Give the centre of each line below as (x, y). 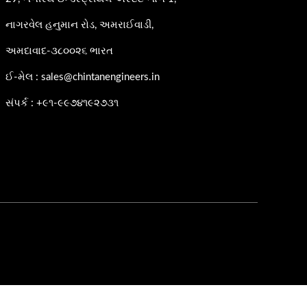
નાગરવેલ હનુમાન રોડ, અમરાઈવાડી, (79, 25)
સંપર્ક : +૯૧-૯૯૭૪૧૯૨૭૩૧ (62, 103)
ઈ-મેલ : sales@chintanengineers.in (83, 77)
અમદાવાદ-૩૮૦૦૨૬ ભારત (59, 51)
